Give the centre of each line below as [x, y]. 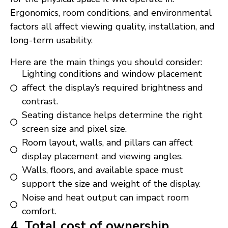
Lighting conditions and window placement [112, 74]
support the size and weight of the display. [111, 184]
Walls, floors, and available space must [102, 170]
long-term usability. [51, 40]
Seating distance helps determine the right [112, 115]
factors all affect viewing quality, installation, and [112, 27]
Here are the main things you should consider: [106, 62]
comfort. [39, 211]
